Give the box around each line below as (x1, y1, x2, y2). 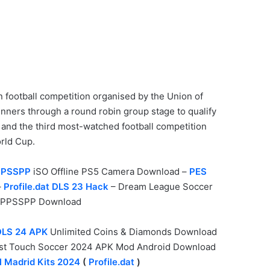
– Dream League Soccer (108, 181, 213, 193)
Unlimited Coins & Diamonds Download (50, 226, 217, 238)
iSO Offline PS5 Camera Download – (31, 166, 189, 178)
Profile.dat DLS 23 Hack (4, 181, 108, 193)
